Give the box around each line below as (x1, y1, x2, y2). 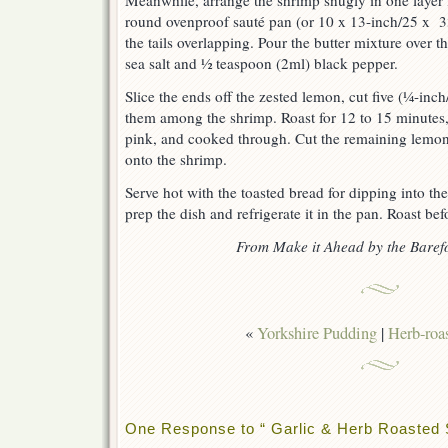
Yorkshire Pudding (257, 322, 377, 345)
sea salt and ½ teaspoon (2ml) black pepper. (125, 53, 398, 74)
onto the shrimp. (125, 149, 227, 170)
